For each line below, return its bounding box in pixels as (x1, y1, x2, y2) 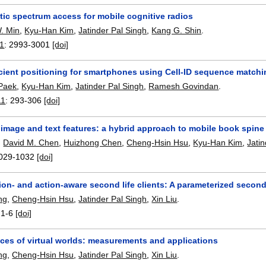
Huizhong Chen (64, 138, 122, 148)
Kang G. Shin (151, 25, 202, 35)
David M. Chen (3, 138, 59, 148)
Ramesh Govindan (148, 81, 219, 91)
